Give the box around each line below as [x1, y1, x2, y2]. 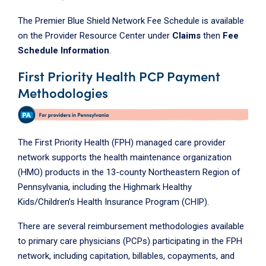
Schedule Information [18, 45, 109, 56]
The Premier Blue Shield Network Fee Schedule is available [18, 15, 244, 27]
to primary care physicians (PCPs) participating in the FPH [18, 235, 242, 246]
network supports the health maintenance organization [18, 151, 232, 163]
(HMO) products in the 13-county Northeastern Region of [18, 166, 240, 178]
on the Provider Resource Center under [18, 30, 172, 42]
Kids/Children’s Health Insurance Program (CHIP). [18, 196, 209, 207]
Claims [172, 30, 203, 42]
